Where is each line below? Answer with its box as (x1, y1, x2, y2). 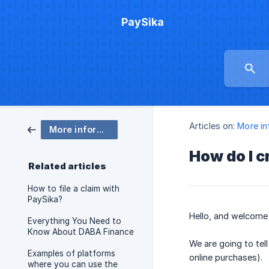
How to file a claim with (28, 184, 119, 193)
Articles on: (189, 121, 235, 131)
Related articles (28, 161, 106, 172)
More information (96, 124, 104, 134)
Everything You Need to (28, 216, 121, 226)
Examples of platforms (28, 249, 115, 258)
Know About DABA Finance (28, 227, 134, 237)
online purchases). (189, 252, 262, 263)
